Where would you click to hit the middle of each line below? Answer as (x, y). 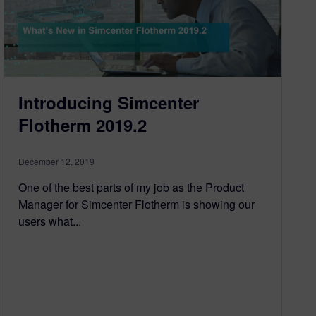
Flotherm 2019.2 (83, 125)
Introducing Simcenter (109, 103)
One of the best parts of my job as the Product (132, 188)
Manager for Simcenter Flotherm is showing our (137, 205)
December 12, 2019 (57, 162)
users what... (50, 221)
